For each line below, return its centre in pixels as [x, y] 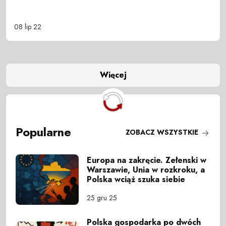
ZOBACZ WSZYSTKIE [163, 132]
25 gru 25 [102, 198]
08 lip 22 [28, 26]
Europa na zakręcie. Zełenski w [147, 160]
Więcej [113, 75]
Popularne [44, 132]
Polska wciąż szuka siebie [136, 180]
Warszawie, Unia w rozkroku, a [146, 170]
